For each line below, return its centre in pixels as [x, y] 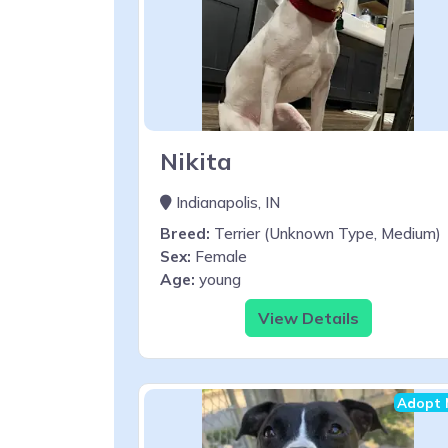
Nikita [196, 160]
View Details [308, 317]
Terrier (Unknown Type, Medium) [325, 233]
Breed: [185, 233]
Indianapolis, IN [226, 202]
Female [219, 256]
